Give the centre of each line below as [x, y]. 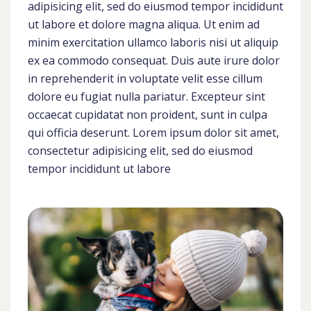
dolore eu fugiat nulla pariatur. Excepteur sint [146, 96]
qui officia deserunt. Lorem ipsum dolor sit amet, [153, 133]
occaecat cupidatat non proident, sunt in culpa [148, 115]
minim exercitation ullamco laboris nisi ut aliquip [153, 42]
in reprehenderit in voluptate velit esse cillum [145, 78]
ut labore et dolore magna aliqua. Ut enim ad [144, 24]
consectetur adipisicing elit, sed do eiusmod [140, 151]
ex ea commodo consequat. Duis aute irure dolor [154, 60]
